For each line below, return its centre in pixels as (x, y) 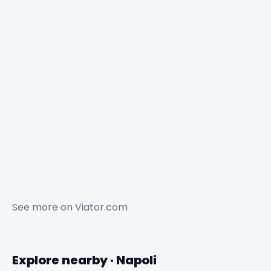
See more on (44, 207)
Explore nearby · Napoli (84, 260)
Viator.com (101, 207)
